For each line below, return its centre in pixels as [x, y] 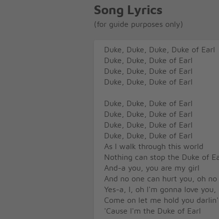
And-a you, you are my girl [152, 168]
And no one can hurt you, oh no [161, 179]
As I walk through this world [154, 146]
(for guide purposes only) [139, 24]
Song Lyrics [128, 10]
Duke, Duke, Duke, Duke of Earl [160, 50]
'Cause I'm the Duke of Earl [153, 211]
